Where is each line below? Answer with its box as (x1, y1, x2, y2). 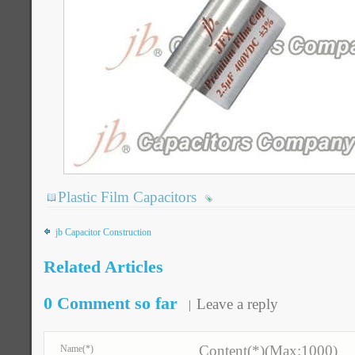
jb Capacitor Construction (55, 227, 151, 238)
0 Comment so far (44, 293, 177, 313)
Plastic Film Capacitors (58, 189, 197, 205)
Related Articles (44, 257, 163, 277)
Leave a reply (197, 296, 278, 312)
